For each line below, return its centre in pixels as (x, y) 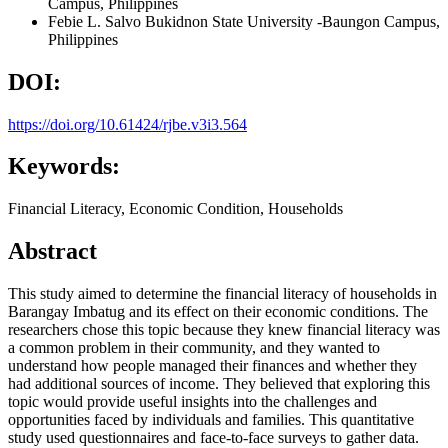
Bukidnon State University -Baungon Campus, (292, 21)
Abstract (52, 251)
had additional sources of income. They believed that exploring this (219, 384)
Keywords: (64, 166)
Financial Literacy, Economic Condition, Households (175, 209)
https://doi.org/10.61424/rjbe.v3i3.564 (127, 124)
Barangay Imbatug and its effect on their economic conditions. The (218, 312)
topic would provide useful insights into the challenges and (192, 402)
